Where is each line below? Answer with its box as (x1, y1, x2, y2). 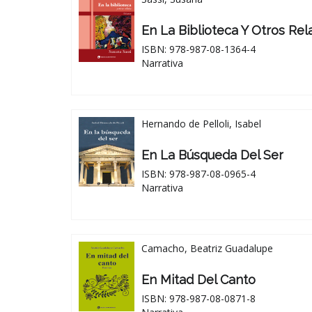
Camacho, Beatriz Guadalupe (141, 241, 273, 255)
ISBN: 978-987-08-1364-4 (141, 42, 256, 56)
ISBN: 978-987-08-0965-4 (141, 166, 256, 180)
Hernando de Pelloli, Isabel (141, 116, 261, 130)
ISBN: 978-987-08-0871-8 (141, 291, 256, 305)
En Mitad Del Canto (141, 272, 256, 287)
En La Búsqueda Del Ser (141, 147, 283, 162)
